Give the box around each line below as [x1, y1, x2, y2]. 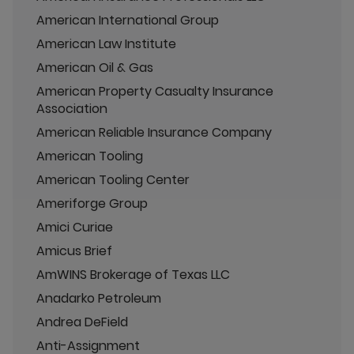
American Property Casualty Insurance [36, 81, 273, 100]
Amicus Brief [36, 241, 112, 260]
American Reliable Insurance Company [36, 122, 272, 141]
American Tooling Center [36, 170, 190, 189]
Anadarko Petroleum [36, 288, 161, 307]
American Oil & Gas [36, 58, 153, 77]
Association [36, 99, 107, 118]
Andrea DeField [36, 312, 128, 331]
